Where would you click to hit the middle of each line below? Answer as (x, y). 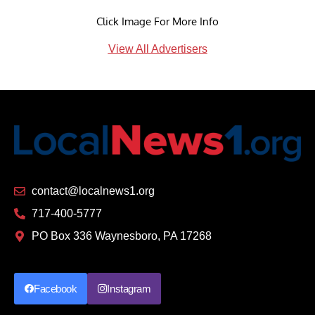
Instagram (129, 289)
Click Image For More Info (157, 21)
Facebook (56, 289)
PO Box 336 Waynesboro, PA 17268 (122, 236)
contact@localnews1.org (93, 191)
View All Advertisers (157, 49)
